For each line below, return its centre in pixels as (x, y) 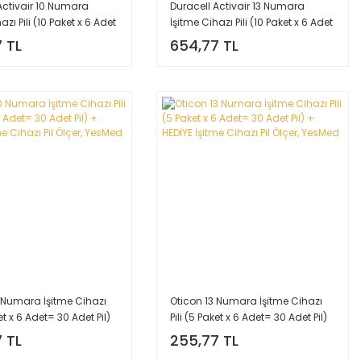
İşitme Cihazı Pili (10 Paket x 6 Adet (252, 22)
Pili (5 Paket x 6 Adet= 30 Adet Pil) (249, 317)
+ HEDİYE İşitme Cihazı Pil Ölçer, (244, 334)
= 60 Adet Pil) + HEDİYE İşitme (239, 38)
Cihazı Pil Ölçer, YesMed (227, 54)
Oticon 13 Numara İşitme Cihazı (247, 301)
